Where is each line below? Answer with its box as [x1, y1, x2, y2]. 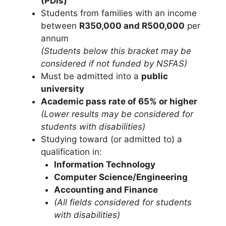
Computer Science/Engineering [53, 172, 188, 183]
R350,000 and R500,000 [79, 21, 185, 31]
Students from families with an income [41, 8, 197, 19]
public [141, 71, 168, 82]
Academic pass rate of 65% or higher [41, 96, 197, 107]
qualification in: [41, 147, 102, 157]
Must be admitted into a [41, 71, 141, 82]
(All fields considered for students [53, 197, 192, 208]
